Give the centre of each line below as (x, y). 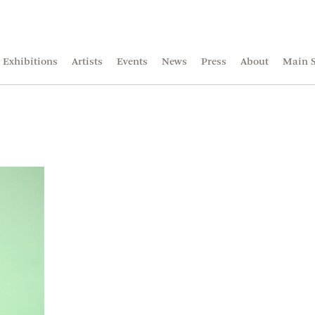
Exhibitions (30, 62)
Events (132, 62)
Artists (87, 62)
